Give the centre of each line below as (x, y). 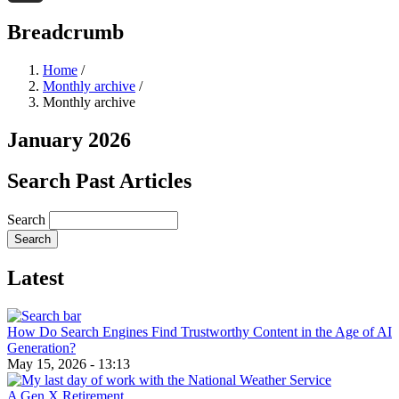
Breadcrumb (65, 32)
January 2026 (69, 139)
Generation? (41, 348)
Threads (30, 20)
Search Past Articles (99, 181)
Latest (36, 278)
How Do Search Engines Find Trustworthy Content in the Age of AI (199, 332)
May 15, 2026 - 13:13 (69, 364)
